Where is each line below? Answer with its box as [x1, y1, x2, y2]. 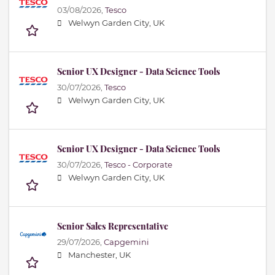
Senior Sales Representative [57, 220, 168, 233]
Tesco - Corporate [104, 160, 172, 170]
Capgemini [104, 238, 149, 247]
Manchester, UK [68, 250, 131, 260]
